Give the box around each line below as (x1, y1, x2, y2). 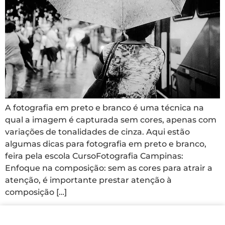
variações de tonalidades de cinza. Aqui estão (5, 127, 190, 137)
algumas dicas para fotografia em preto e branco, (5, 139, 206, 149)
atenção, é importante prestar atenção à (5, 175, 172, 185)
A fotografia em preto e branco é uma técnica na (5, 102, 204, 113)
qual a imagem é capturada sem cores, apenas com (5, 115, 216, 125)
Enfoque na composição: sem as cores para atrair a (5, 163, 212, 173)
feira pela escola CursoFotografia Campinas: (5, 151, 183, 161)
